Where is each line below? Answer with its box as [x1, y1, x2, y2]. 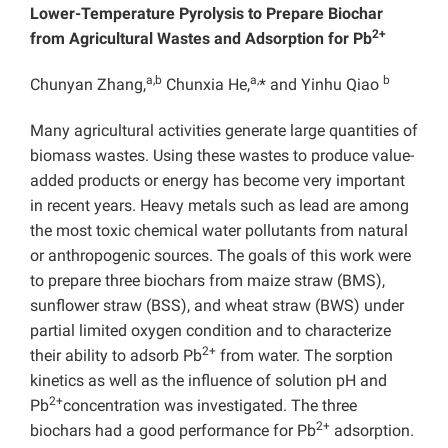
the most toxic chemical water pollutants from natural [30, 221, 408, 241]
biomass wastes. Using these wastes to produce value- [30, 146, 414, 166]
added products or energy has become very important [30, 171, 405, 191]
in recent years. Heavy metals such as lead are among [30, 196, 409, 216]
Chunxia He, [162, 75, 250, 95]
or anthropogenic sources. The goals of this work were [30, 246, 411, 266]
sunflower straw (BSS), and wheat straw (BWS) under [30, 296, 404, 316]
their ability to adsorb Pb [30, 346, 202, 366]
